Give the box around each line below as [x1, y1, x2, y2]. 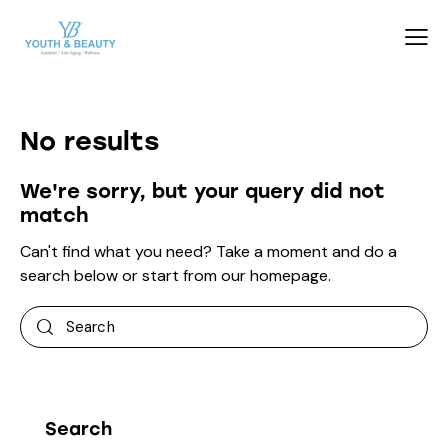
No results [20, 124, 159, 157]
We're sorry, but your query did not [20, 178, 385, 203]
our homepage [221, 264, 328, 286]
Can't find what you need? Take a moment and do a [20, 240, 397, 262]
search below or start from [20, 264, 221, 286]
